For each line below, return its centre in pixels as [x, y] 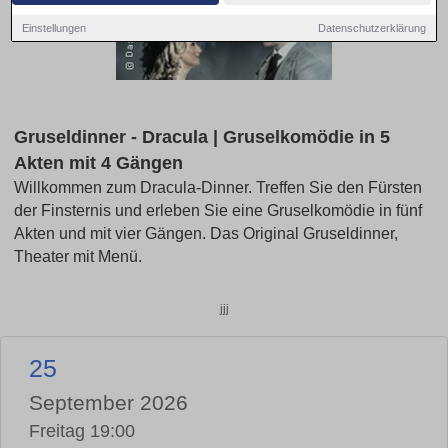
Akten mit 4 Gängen [98, 163]
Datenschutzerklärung [371, 27]
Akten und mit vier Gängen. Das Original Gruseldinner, [206, 234]
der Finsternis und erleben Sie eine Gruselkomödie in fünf [218, 211]
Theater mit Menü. [78, 257]
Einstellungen [54, 27]
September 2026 [108, 402]
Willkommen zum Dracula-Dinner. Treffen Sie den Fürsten [218, 188]
